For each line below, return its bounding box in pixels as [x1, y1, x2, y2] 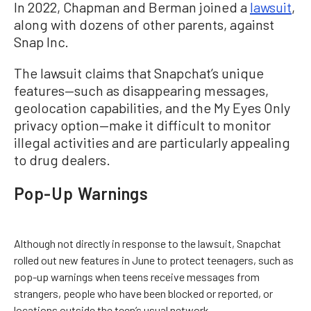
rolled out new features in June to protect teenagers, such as [14, 253, 294, 267]
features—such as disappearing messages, [14, 81, 269, 99]
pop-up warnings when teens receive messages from [14, 269, 260, 283]
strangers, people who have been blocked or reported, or [14, 286, 273, 300]
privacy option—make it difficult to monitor [14, 116, 271, 133]
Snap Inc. [14, 33, 69, 50]
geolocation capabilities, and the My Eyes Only [14, 99, 290, 116]
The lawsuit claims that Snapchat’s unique [14, 64, 264, 81]
